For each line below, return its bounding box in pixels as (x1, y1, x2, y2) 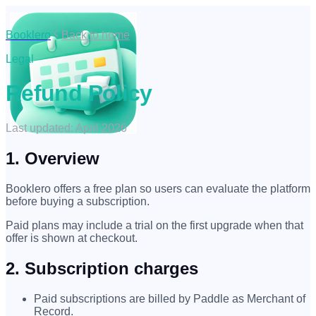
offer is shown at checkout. (6, 231, 138, 244)
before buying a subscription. (6, 195, 150, 207)
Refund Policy (6, 80, 152, 107)
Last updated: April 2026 (6, 121, 127, 134)
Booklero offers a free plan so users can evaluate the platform (6, 182, 310, 195)
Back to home (61, 29, 130, 41)
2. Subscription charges (6, 258, 198, 278)
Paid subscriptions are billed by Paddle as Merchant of (34, 292, 305, 305)
